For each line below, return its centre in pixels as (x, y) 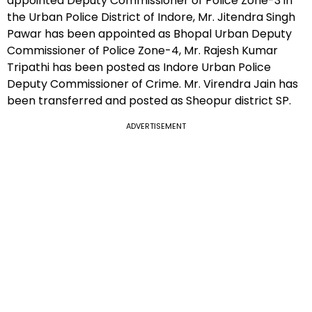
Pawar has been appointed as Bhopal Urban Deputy (149, 33)
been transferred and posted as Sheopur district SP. (149, 100)
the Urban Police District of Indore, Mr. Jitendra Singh (151, 17)
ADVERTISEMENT (156, 126)
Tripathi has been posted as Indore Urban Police (139, 67)
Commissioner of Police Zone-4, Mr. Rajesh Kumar (142, 50)
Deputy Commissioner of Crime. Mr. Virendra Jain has (153, 84)
